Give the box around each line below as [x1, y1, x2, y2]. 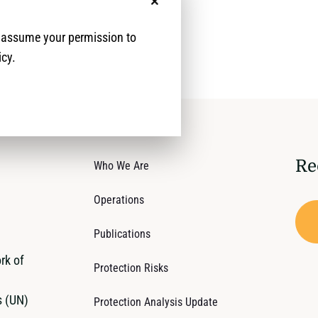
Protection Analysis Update [94, 295, 219, 309]
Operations [94, 193, 145, 207]
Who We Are [94, 159, 150, 172]
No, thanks [153, 3, 208, 18]
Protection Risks [94, 261, 169, 275]
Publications [94, 227, 151, 241]
